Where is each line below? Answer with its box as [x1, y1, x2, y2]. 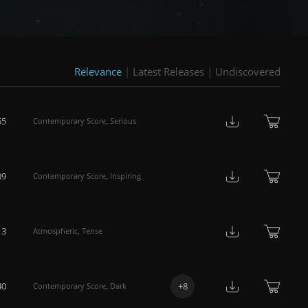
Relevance [74, 65, 122, 78]
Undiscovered [215, 65, 280, 78]
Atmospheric [33, 225, 78, 236]
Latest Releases [133, 65, 204, 78]
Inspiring [110, 170, 141, 181]
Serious [110, 115, 136, 126]
